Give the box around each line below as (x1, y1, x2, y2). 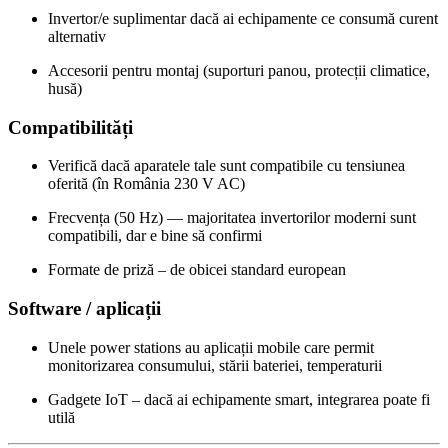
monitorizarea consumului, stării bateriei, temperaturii (48, 356, 382, 374)
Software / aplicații (8, 298, 161, 319)
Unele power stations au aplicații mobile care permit (48, 338, 374, 356)
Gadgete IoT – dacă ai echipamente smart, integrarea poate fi (48, 390, 430, 408)
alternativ (48, 27, 106, 45)
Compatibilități (8, 116, 133, 138)
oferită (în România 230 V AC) (48, 175, 245, 193)
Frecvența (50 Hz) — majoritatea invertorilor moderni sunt (48, 209, 416, 227)
